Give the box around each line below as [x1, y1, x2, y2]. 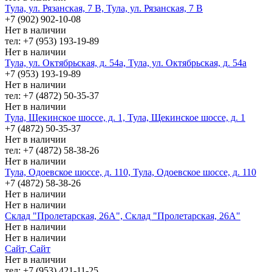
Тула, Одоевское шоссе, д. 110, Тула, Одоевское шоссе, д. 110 [5, 166, 256, 177]
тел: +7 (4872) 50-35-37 [5, 90, 99, 101]
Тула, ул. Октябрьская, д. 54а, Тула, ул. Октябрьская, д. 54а [5, 57, 246, 68]
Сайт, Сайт [5, 243, 50, 254]
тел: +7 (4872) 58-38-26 [5, 144, 99, 155]
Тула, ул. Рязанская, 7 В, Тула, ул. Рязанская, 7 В [5, 2, 203, 13]
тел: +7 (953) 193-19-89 [5, 35, 99, 46]
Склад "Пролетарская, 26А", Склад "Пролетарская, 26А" [5, 210, 240, 221]
